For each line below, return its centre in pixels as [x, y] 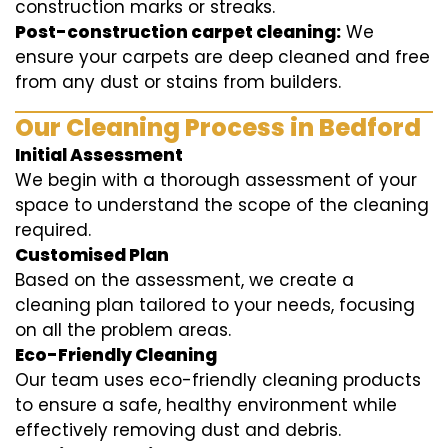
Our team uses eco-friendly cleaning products [218, 380]
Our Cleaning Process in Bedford [218, 128]
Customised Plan [92, 255]
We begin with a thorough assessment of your [216, 180]
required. [53, 230]
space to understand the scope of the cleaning [222, 205]
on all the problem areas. [123, 330]
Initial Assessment [99, 155]
